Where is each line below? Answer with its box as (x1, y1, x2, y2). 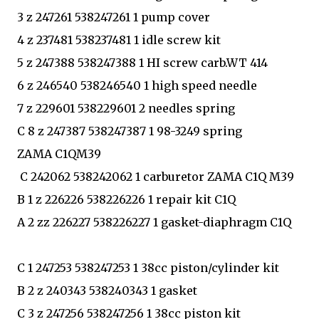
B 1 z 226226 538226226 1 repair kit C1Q (17, 192, 236, 206)
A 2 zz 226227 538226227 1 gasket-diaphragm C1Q (17, 214, 291, 229)
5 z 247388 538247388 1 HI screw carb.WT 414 (17, 55, 268, 70)
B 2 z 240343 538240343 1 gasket (17, 283, 197, 298)
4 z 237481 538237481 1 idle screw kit (17, 32, 221, 47)
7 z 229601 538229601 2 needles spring (17, 100, 235, 115)
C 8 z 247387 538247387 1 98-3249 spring (17, 123, 242, 138)
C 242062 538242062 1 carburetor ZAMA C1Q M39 (17, 169, 294, 184)
